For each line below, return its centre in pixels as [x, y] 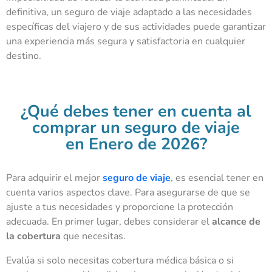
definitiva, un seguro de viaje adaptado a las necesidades [129, 12]
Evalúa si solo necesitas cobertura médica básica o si [120, 260]
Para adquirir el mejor [54, 178]
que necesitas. [93, 236]
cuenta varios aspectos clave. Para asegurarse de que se [128, 192]
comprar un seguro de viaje [136, 127]
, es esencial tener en [217, 178]
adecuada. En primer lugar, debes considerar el [109, 221]
